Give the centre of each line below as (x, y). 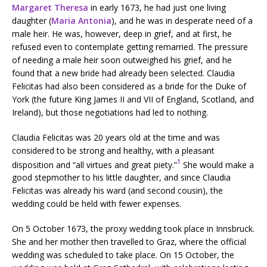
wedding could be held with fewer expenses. (97, 204)
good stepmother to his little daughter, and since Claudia (121, 178)
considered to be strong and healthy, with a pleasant (113, 150)
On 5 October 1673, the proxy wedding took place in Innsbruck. (133, 229)
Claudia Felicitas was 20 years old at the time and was (116, 137)
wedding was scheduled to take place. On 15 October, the (123, 255)
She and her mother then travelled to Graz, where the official (129, 242)
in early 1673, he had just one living (157, 7)
